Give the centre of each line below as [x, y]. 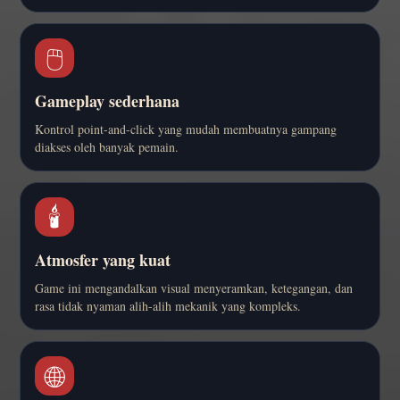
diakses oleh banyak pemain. [107, 146]
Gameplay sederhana [107, 100]
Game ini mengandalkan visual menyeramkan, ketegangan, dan [194, 287]
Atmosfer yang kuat [103, 259]
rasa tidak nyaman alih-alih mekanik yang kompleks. [168, 305]
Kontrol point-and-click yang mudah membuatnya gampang [186, 129]
